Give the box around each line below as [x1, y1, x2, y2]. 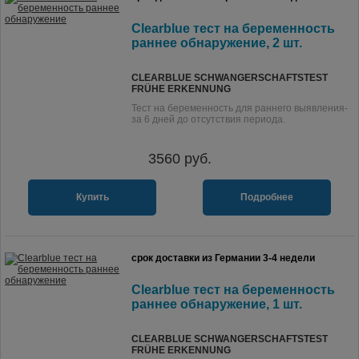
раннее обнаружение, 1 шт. [131, 297, 302, 311]
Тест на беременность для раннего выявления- [131, 103, 348, 114]
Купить [75, 192, 109, 203]
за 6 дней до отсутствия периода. [131, 114, 285, 125]
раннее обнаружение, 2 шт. [131, 36, 302, 50]
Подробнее [240, 192, 293, 203]
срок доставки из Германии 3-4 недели [131, 252, 315, 264]
